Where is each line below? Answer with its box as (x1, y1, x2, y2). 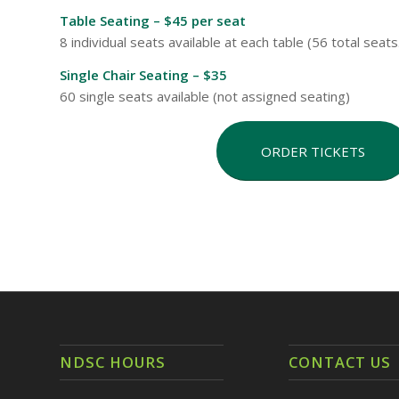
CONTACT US (288, 352, 391, 373)
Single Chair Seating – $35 (60, 65, 227, 84)
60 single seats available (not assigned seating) (60, 86, 350, 105)
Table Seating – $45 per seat (60, 12, 246, 30)
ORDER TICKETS (260, 142, 365, 160)
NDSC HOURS (60, 352, 166, 373)
